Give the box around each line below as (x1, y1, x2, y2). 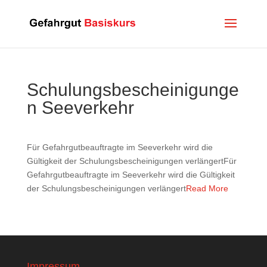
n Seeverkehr (26, 98, 134, 117)
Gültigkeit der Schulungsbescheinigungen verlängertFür (26, 156, 237, 166)
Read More (185, 184, 228, 193)
